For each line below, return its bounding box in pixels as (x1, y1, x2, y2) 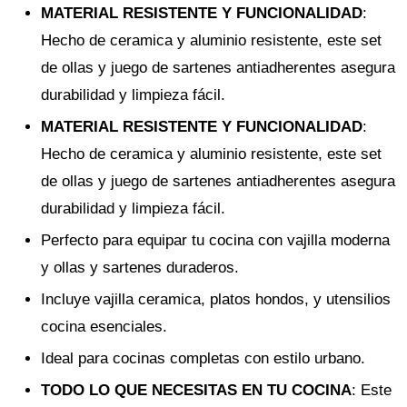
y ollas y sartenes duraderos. (41, 258, 239, 276)
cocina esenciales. (41, 317, 167, 335)
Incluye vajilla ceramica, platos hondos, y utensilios (41, 290, 391, 308)
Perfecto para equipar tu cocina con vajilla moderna (41, 231, 390, 249)
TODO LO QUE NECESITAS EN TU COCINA (41, 381, 352, 399)
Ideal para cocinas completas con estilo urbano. (41, 349, 365, 367)
